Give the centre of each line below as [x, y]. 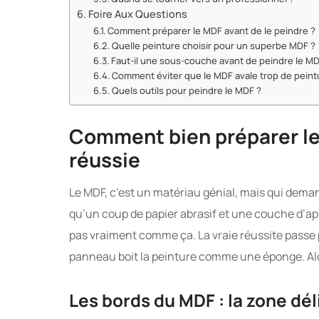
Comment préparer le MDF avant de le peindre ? [212, 30]
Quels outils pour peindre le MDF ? [187, 90]
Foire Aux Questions [137, 14]
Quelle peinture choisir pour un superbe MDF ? [214, 45]
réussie [105, 160]
